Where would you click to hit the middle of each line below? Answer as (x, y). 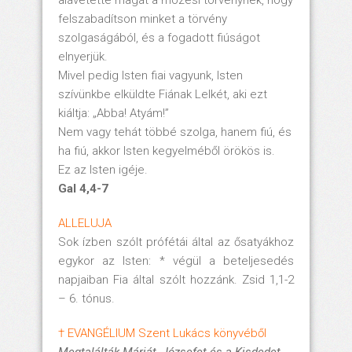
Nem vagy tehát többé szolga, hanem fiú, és (175, 132)
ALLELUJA (85, 223)
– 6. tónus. (86, 298)
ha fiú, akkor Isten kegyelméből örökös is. (167, 150)
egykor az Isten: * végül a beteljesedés (176, 260)
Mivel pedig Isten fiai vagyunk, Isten (150, 75)
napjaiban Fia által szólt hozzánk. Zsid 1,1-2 (176, 279)
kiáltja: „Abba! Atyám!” (114, 113)
